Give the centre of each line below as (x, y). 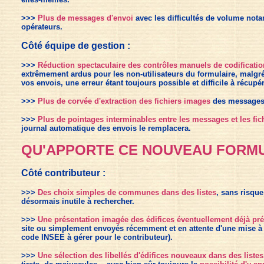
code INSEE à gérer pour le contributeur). (97, 237)
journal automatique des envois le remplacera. (106, 128)
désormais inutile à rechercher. (77, 201)
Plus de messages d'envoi (85, 18)
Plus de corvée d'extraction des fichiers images (124, 101)
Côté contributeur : (63, 173)
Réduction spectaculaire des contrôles (107, 65)
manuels (194, 65)
